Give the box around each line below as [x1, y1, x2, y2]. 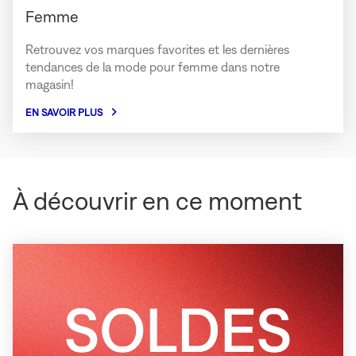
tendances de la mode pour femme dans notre [25, 59, 280, 74]
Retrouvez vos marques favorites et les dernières [25, 41, 289, 56]
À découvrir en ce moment [13, 185, 302, 215]
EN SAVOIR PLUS [25, 106, 103, 118]
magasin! [25, 76, 74, 91]
